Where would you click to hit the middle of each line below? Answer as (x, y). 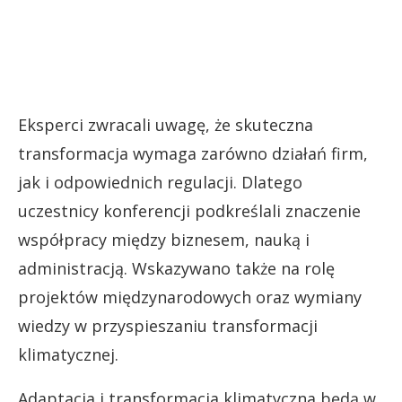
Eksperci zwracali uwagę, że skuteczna (166, 124)
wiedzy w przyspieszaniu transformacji (168, 325)
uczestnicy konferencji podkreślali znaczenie (189, 210)
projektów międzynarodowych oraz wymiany (190, 297)
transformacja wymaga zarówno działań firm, (193, 153)
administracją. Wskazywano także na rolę (176, 268)
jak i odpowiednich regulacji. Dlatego (160, 182)
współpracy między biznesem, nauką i (164, 239)
